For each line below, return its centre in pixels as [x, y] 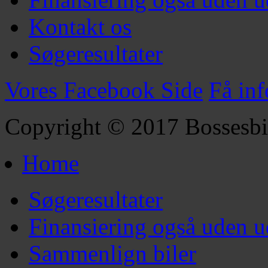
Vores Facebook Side [104, 90]
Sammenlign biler [112, 254]
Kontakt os [80, 27]
